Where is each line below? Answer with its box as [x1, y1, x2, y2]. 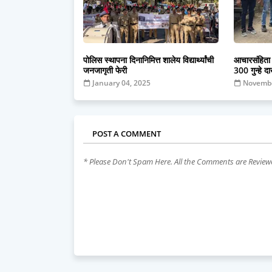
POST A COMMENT [92, 128, 161, 140]
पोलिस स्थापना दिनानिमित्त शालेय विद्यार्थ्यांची [83, 54, 214, 66]
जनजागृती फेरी [83, 64, 127, 76]
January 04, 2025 [92, 78, 151, 89]
